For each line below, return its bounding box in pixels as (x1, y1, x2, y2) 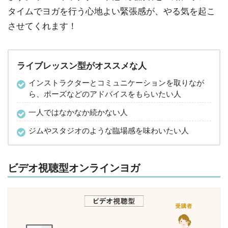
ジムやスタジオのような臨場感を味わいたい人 (28, 125, 189, 135)
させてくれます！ (8, 20, 77, 31)
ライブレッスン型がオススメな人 (17, 60, 147, 71)
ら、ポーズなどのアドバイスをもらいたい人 (28, 89, 181, 99)
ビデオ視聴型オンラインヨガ (8, 162, 140, 175)
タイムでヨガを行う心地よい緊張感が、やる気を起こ (8, 6, 215, 16)
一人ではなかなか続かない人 (28, 107, 128, 117)
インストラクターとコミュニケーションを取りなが (28, 77, 204, 88)
